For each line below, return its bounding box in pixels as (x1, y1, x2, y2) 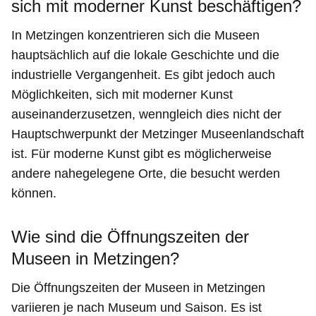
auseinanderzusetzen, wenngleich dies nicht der (11, 107, 281, 122)
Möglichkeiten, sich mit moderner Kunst (11, 87, 233, 102)
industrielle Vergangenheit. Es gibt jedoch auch (11, 68, 275, 83)
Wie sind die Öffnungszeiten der (11, 227, 249, 247)
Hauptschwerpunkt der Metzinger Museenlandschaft (11, 127, 304, 142)
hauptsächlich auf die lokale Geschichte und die (11, 48, 279, 63)
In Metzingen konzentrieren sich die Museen (11, 28, 260, 43)
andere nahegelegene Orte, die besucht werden (11, 166, 280, 181)
